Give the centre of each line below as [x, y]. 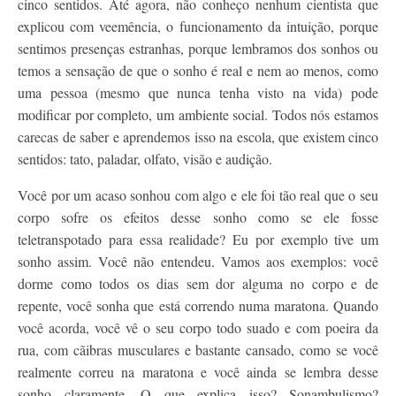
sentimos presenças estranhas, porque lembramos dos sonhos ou [198, 48]
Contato [62, 15]
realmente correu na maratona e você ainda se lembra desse [198, 372]
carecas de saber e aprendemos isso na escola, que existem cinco [198, 137]
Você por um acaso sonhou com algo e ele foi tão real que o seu [198, 195]
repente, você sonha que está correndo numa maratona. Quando [198, 305]
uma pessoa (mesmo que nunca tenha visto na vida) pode [198, 92]
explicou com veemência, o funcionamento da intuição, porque [198, 26]
